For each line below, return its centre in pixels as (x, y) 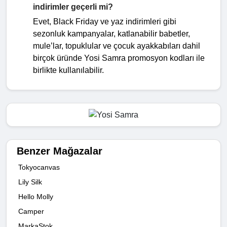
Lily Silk (30, 182)
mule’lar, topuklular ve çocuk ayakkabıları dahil (117, 46)
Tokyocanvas (39, 167)
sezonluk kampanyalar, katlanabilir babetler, (111, 33)
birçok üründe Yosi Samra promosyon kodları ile (119, 58)
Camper (31, 211)
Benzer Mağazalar (60, 151)
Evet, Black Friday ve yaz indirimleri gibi (105, 21)
